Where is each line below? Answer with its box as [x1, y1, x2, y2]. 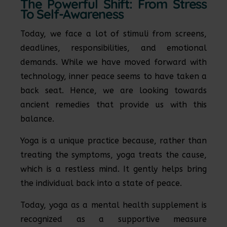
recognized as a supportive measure [20, 214, 207, 224]
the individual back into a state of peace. [20, 178, 184, 188]
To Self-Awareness [20, 6, 124, 22]
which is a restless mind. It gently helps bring [20, 164, 207, 174]
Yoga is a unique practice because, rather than [20, 136, 207, 145]
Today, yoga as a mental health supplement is [20, 200, 207, 210]
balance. [20, 114, 57, 124]
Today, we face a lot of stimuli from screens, [20, 29, 207, 39]
